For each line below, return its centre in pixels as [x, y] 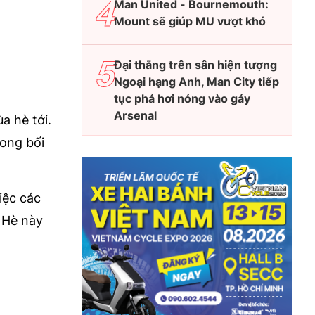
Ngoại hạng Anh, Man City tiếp [197, 82]
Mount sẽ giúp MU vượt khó [190, 21]
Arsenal [135, 115]
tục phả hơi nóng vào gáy [182, 98]
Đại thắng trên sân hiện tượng [195, 65]
